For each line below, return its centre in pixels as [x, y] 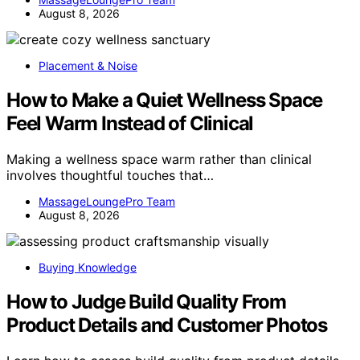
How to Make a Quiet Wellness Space [165, 100]
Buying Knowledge [88, 268]
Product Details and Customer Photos [167, 325]
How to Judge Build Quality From [146, 302]
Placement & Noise [88, 66]
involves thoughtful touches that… [110, 176]
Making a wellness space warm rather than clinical [159, 160]
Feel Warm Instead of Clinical [130, 124]
